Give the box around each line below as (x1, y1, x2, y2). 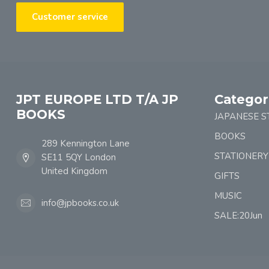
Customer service (32, 11, 108, 23)
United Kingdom (41, 165, 107, 177)
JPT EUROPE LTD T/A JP (16, 92, 178, 107)
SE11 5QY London (41, 151, 116, 163)
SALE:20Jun (214, 210, 262, 222)
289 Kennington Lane (41, 138, 130, 150)
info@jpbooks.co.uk (41, 196, 119, 209)
